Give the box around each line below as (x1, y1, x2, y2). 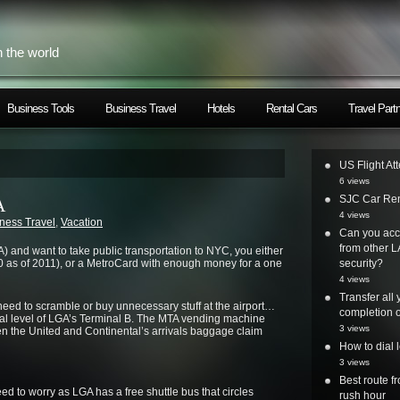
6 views (339, 176, 370, 186)
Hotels (207, 102, 235, 115)
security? (339, 257, 383, 270)
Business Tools (7, 102, 74, 115)
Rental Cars (266, 102, 317, 115)
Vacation (61, 216, 103, 229)
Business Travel (105, 102, 176, 115)
